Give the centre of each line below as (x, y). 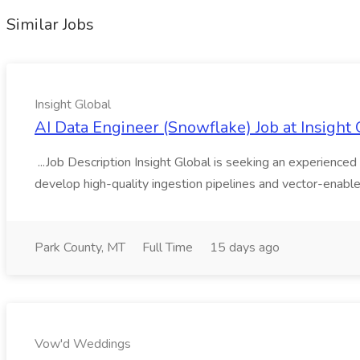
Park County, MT (80, 247)
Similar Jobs (50, 25)
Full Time (168, 247)
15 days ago (245, 247)
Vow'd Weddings (83, 344)
